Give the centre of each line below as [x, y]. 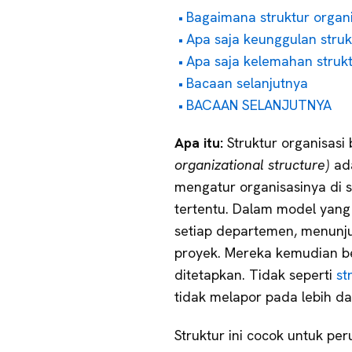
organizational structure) [252, 165]
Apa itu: [201, 143]
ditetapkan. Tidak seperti [255, 275]
